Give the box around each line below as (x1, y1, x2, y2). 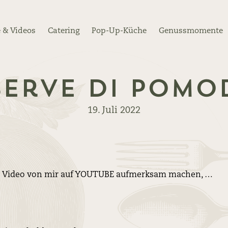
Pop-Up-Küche (91, 27, 147, 36)
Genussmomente (158, 27, 223, 36)
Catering (47, 27, 79, 36)
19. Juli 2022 (88, 106, 140, 116)
